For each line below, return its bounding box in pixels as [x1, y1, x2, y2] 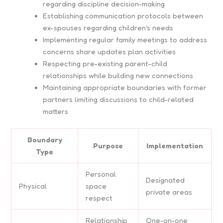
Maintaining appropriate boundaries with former [43, 83, 207, 92]
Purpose [93, 141, 123, 150]
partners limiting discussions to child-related [43, 95, 194, 104]
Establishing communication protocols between [43, 11, 204, 20]
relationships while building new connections [43, 71, 194, 80]
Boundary [27, 135, 62, 144]
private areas [146, 188, 193, 197]
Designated [146, 176, 185, 185]
